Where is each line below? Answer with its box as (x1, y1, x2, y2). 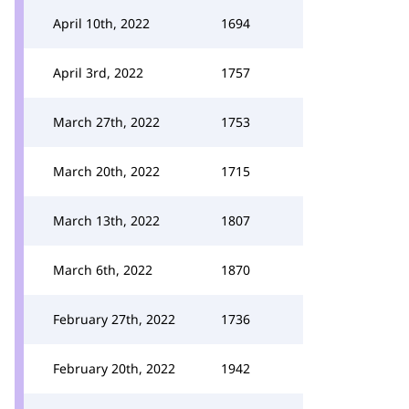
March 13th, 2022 (53, 212, 160, 229)
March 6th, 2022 (53, 261, 152, 278)
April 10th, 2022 (53, 15, 150, 32)
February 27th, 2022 (53, 310, 175, 328)
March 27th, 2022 (53, 113, 160, 131)
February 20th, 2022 (53, 360, 175, 377)
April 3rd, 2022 (53, 64, 143, 81)
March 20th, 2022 (53, 163, 160, 180)
